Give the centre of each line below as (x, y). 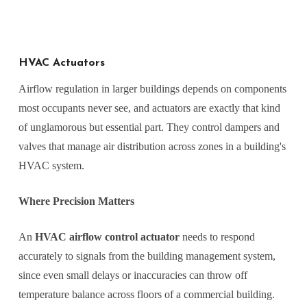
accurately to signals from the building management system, (147, 256)
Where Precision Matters (76, 201)
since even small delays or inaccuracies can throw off (133, 275)
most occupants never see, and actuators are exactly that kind (149, 108)
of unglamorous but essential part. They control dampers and (149, 127)
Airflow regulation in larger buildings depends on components (152, 89)
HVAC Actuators (61, 63)
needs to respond (217, 237)
